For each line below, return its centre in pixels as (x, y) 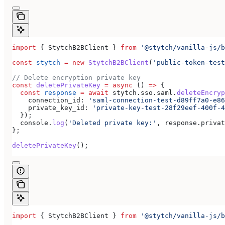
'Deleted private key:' (113, 123)
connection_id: (48, 100)
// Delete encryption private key (76, 77)
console (30, 123)
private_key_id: (50, 107)
